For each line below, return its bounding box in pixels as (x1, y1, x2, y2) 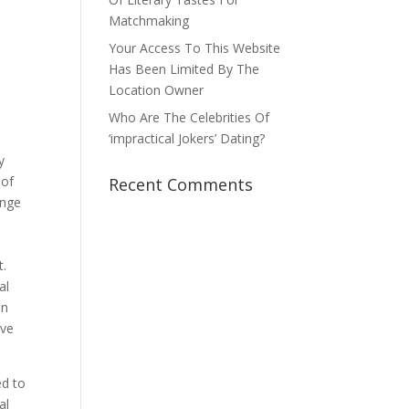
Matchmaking (109, 12, 190, 29)
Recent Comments (109, 173, 254, 195)
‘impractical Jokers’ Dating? (109, 130, 266, 147)
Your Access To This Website (109, 39, 281, 57)
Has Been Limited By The (109, 60, 260, 78)
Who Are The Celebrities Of (109, 109, 270, 126)
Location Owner (109, 81, 204, 99)
